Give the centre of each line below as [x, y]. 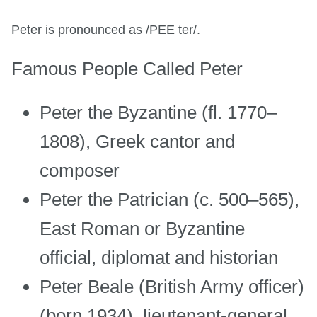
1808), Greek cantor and [137, 142]
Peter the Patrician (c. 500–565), [169, 200]
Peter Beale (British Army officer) [172, 287]
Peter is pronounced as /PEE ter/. [106, 30]
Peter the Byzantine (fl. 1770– [158, 113]
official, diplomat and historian [159, 258]
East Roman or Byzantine [142, 229]
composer [80, 171]
